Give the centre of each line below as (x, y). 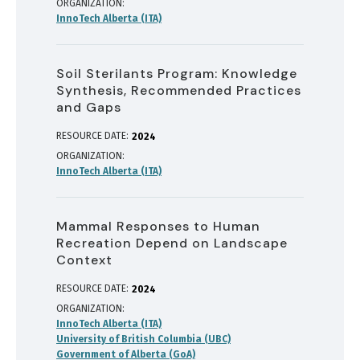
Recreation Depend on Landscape (172, 243)
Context (84, 260)
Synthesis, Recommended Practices (179, 90)
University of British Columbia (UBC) (143, 339)
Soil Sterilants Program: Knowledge (177, 73)
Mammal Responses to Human (158, 226)
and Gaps (89, 107)
